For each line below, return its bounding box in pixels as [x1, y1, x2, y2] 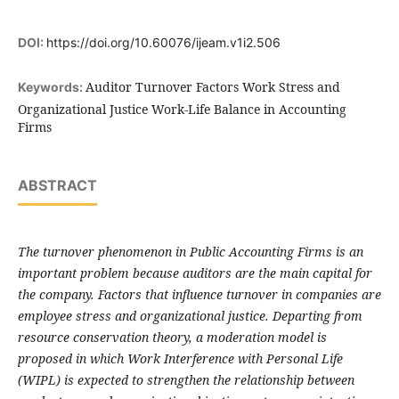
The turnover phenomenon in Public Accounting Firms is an [17, 243, 363, 261]
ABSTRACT [17, 176, 97, 195]
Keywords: [17, 79, 85, 95]
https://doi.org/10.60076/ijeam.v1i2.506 [45, 35, 281, 51]
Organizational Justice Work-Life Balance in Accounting [17, 101, 346, 118]
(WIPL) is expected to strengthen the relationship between [17, 371, 354, 389]
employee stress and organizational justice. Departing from [17, 307, 362, 325]
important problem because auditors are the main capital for [17, 265, 372, 282]
